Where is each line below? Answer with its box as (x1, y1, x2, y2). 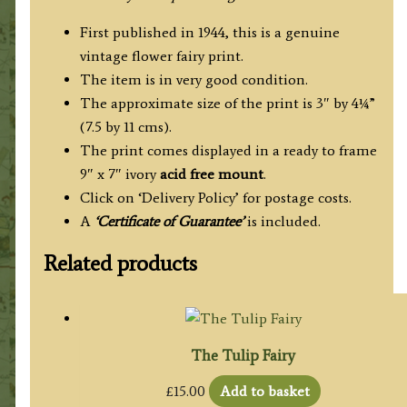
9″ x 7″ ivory (79, 164, 160, 183)
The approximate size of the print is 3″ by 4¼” (79, 94, 375, 112)
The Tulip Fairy (191, 345, 296, 364)
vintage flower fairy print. (79, 46, 243, 65)
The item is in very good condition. (79, 70, 308, 88)
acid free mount (159, 164, 263, 183)
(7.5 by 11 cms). (79, 117, 172, 135)
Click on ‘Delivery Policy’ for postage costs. (79, 188, 352, 206)
